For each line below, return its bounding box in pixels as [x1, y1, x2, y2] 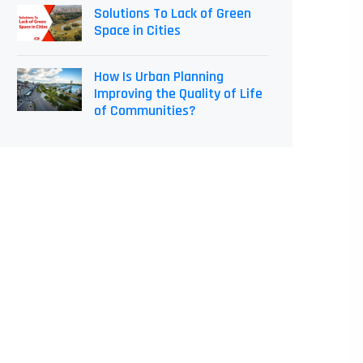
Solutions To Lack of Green [94, 4, 251, 23]
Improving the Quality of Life [94, 84, 263, 103]
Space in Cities [94, 21, 181, 40]
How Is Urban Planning [94, 67, 224, 86]
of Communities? [94, 101, 196, 120]
